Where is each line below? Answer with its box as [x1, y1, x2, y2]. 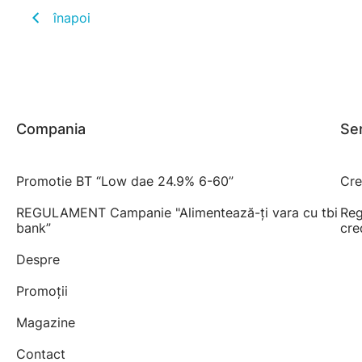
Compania [16, 120, 86, 138]
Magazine [16, 314, 75, 331]
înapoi [53, 10, 90, 27]
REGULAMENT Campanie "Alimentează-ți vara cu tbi [16, 204, 338, 221]
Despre [16, 251, 60, 268]
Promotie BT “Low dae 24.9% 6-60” [16, 173, 234, 190]
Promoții [16, 283, 68, 300]
